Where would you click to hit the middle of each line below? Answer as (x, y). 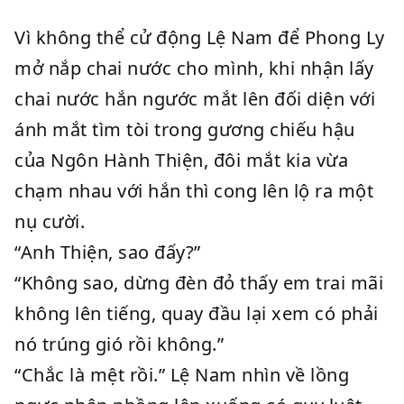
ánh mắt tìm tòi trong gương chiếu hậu (185, 129)
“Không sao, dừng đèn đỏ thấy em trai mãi (199, 283)
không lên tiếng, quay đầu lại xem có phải (197, 313)
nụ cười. (50, 221)
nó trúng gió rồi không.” (119, 344)
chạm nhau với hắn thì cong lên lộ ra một (194, 191)
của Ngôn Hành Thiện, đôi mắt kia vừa (181, 160)
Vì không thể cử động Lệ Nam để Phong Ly (200, 37)
